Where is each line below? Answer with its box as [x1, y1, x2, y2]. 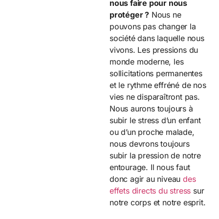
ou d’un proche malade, [109, 127, 195, 137]
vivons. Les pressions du [109, 44, 198, 55]
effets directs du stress [109, 185, 191, 196]
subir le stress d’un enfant [109, 115, 201, 125]
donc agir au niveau [109, 174, 183, 184]
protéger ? [109, 9, 150, 20]
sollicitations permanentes [109, 68, 202, 78]
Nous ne [149, 9, 181, 20]
